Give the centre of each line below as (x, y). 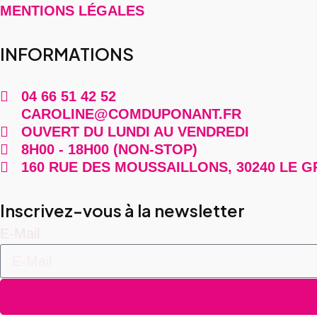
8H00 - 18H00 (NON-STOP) (109, 149)
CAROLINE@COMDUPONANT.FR (131, 114)
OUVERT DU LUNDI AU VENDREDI (135, 131)
